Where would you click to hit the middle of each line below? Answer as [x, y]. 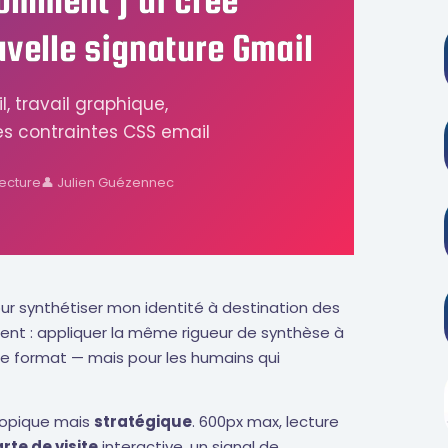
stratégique [143, 422]
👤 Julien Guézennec [107, 182]
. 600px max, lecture [265, 422]
